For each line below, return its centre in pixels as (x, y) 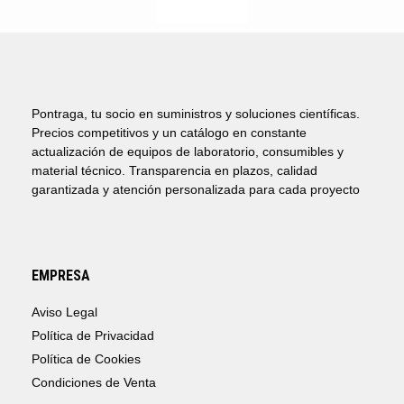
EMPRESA (61, 276)
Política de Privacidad (93, 336)
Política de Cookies (86, 359)
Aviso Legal (64, 312)
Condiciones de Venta (94, 383)
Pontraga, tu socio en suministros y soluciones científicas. (196, 114)
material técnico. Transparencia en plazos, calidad (174, 171)
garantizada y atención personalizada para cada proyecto (196, 190)
